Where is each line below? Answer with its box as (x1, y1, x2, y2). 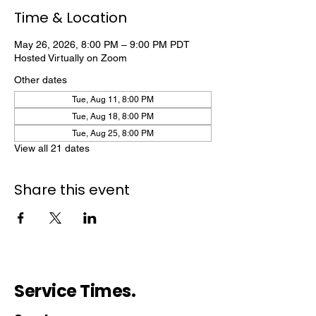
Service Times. (14, 279, 136, 303)
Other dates (14, 74, 67, 85)
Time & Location (14, 8, 127, 28)
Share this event (14, 180, 130, 200)
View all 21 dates (14, 142, 90, 154)
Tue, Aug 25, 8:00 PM (72, 128, 154, 138)
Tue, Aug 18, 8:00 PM (72, 111, 154, 121)
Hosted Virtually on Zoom (14, 52, 127, 63)
